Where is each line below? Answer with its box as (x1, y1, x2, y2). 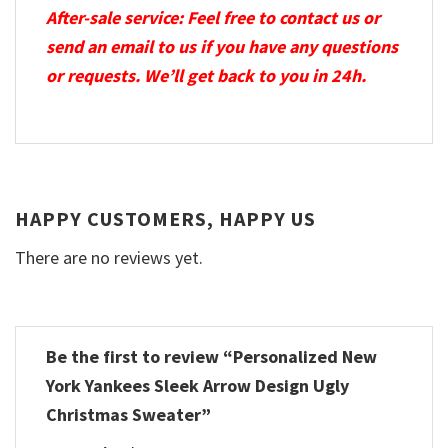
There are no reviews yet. (15, 246, 203, 270)
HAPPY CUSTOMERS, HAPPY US (15, 206, 316, 232)
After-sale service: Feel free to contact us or (46, 5, 380, 29)
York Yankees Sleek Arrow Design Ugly (46, 373, 349, 397)
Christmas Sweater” (46, 402, 215, 426)
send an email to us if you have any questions (46, 34, 398, 58)
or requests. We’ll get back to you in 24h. (46, 63, 366, 87)
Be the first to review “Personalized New (46, 344, 377, 368)
